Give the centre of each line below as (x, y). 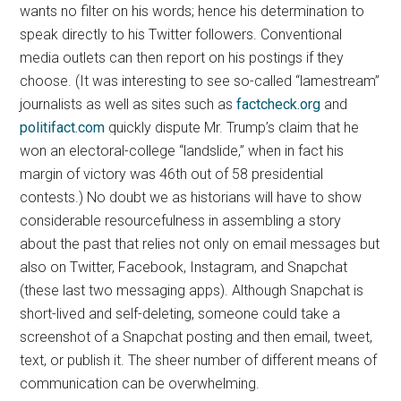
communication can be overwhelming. (140, 384)
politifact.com (63, 128)
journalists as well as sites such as (128, 104)
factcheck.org (279, 104)
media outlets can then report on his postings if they (182, 58)
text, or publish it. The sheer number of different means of (199, 360)
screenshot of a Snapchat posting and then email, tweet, (196, 337)
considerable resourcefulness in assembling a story (181, 221)
